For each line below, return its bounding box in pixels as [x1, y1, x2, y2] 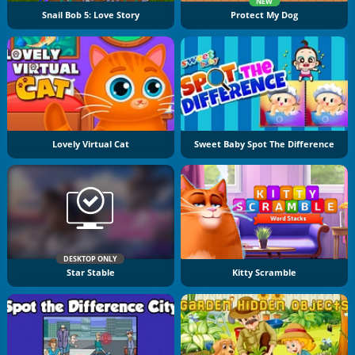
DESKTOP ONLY [63, 253, 118, 264]
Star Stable [66, 266, 115, 278]
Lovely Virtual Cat [52, 138, 129, 150]
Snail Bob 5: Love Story [41, 10, 139, 21]
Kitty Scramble [232, 266, 297, 278]
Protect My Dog [231, 10, 299, 21]
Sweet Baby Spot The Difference [194, 138, 335, 150]
